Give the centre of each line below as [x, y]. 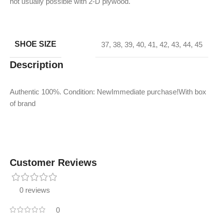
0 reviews [35, 190]
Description [36, 65]
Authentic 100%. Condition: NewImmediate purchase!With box [108, 92]
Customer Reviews [53, 163]
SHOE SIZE [36, 44]
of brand [23, 104]
